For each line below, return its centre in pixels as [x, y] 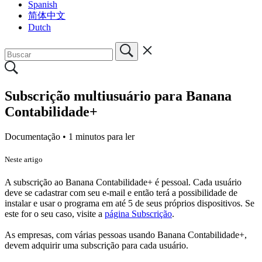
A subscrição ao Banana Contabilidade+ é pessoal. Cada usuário [123, 182]
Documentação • [37, 136]
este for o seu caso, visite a [55, 213]
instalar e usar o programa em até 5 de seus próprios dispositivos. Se [130, 203]
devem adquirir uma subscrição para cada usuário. [96, 245]
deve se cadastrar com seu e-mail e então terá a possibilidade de [121, 192]
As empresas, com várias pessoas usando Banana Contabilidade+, [126, 235]
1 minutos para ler [101, 136]
